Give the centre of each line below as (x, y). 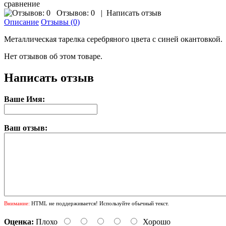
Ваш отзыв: (26, 128)
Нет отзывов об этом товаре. (53, 56)
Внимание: (17, 203)
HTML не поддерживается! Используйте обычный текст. (99, 203)
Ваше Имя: (24, 99)
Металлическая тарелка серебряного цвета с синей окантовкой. (114, 39)
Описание (21, 22)
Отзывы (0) (60, 22)
